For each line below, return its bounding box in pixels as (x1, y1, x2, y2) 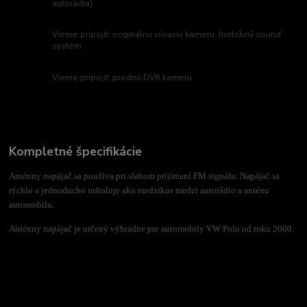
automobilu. (9, 199, 55, 210)
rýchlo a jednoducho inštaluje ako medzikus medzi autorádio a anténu (9, 184, 270, 195)
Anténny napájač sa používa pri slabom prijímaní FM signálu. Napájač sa (9, 170, 280, 181)
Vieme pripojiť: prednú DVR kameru (52, 72, 193, 84)
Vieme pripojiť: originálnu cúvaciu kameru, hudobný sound (52, 29, 282, 40)
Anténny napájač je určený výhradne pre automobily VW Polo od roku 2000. (9, 223, 295, 234)
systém (52, 40, 82, 52)
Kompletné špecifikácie (9, 143, 143, 160)
